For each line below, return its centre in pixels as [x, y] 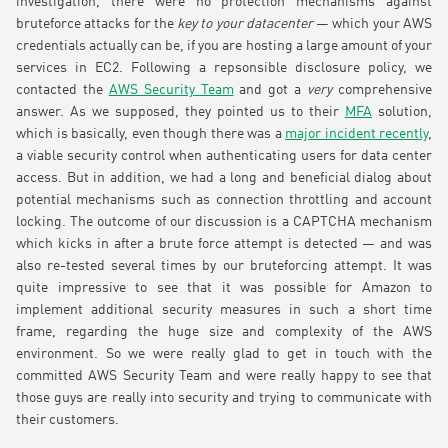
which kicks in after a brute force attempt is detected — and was [224, 244]
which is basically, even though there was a [150, 134]
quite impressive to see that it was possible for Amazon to [224, 288]
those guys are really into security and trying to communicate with [224, 398]
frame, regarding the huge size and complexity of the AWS [224, 332]
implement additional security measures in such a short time [224, 310]
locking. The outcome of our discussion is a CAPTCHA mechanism [224, 222]
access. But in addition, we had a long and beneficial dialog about [224, 178]
